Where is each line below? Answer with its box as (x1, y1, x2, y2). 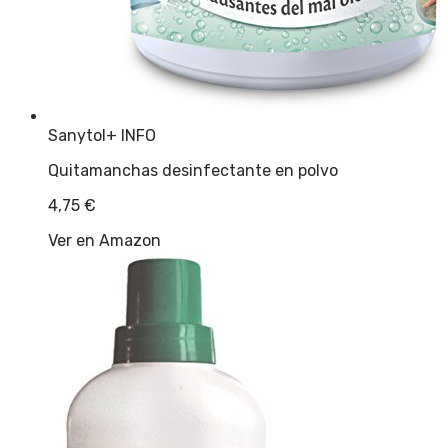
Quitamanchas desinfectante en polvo (48, 161, 338, 181)
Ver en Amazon (48, 231, 161, 251)
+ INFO (106, 126, 156, 146)
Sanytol (48, 126, 106, 146)
